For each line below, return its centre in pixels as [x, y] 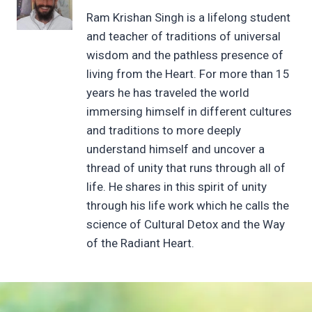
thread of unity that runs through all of [186, 167]
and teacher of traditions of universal [184, 36]
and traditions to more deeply [164, 130]
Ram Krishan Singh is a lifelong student [188, 17]
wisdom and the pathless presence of [185, 55]
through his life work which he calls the [188, 205]
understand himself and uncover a [175, 149]
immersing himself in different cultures [189, 111]
